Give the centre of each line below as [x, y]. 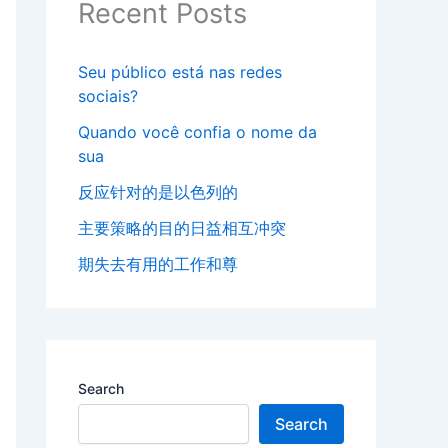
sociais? [108, 96]
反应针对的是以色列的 [158, 192]
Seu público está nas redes [180, 72]
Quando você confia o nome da [197, 132]
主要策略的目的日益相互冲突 [182, 228]
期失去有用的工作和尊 [158, 264]
